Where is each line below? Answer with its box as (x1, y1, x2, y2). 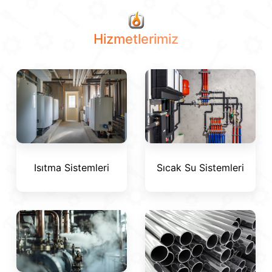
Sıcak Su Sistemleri (157, 161, 244, 174)
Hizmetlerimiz (93, 31, 178, 47)
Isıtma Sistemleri (34, 161, 109, 174)
